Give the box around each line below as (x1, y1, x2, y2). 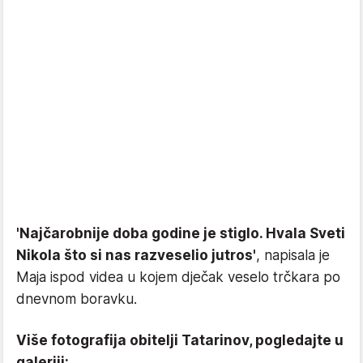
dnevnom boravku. (16, 291, 137, 307)
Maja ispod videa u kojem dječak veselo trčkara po (16, 269, 340, 285)
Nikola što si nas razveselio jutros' (16, 247, 256, 263)
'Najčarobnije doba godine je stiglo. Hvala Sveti (16, 225, 345, 241)
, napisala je (256, 247, 330, 263)
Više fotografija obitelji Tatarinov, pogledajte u (16, 332, 344, 348)
